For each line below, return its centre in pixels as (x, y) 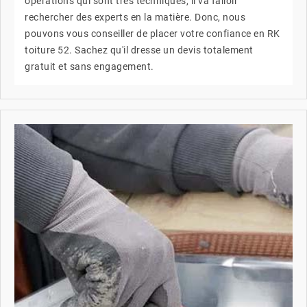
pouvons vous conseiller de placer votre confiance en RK (152, 33)
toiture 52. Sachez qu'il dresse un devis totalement (139, 50)
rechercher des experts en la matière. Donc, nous (135, 17)
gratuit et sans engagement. (89, 66)
